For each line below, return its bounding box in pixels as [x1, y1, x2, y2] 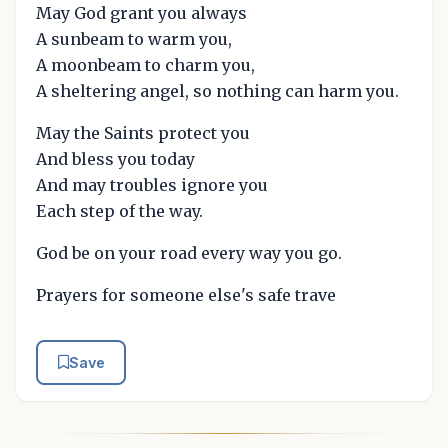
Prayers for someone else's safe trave [36, 284, 336, 305]
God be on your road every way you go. [36, 242, 342, 263]
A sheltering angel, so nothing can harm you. [36, 80, 399, 101]
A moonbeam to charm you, [36, 54, 255, 75]
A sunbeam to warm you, [36, 28, 232, 49]
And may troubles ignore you [36, 174, 268, 195]
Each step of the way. [36, 200, 203, 221]
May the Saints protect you [36, 122, 250, 143]
